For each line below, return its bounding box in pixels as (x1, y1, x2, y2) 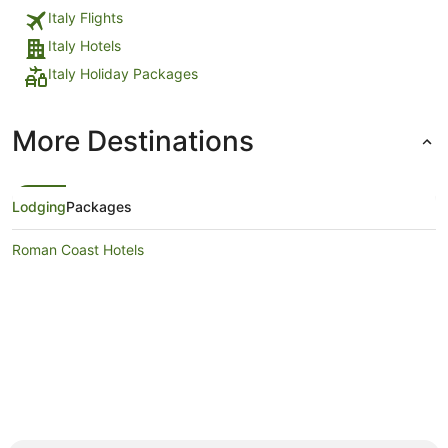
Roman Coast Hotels (12, 240, 144, 258)
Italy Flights (48, 8, 123, 26)
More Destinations (12, 123, 254, 158)
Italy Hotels (48, 36, 121, 54)
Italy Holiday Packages (48, 64, 198, 82)
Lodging (12, 197, 66, 215)
